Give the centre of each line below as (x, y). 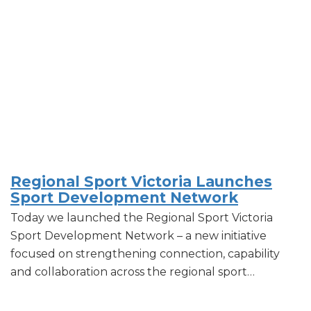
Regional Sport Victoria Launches (141, 181)
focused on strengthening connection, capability (145, 253)
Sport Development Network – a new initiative (138, 235)
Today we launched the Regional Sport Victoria (142, 217)
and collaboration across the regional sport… (133, 271)
